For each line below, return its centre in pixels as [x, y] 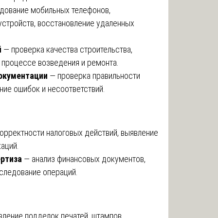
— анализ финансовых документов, [84, 159]
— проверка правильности [94, 75]
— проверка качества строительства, [67, 49]
